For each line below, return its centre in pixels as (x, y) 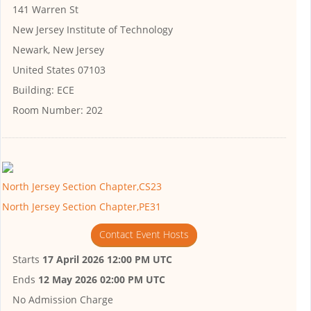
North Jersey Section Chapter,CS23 (82, 186)
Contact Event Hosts (144, 234)
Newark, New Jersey (58, 50)
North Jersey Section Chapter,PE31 (82, 206)
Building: (33, 90)
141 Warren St (45, 10)
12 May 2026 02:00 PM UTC (102, 279)
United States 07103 (59, 70)
